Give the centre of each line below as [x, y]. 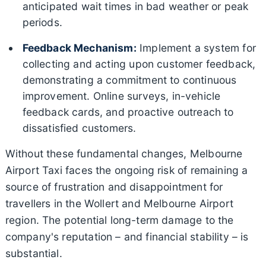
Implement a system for [196, 47]
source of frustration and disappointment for [114, 186]
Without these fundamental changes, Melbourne [124, 153]
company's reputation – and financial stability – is [127, 236]
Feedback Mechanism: [79, 47]
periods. [42, 22]
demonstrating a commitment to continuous [129, 80]
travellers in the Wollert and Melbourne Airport [119, 203]
